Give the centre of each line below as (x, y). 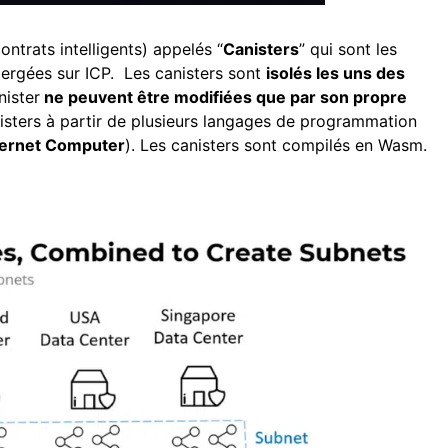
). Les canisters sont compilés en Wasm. (278, 145)
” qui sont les (348, 49)
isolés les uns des (335, 73)
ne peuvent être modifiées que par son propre (223, 97)
